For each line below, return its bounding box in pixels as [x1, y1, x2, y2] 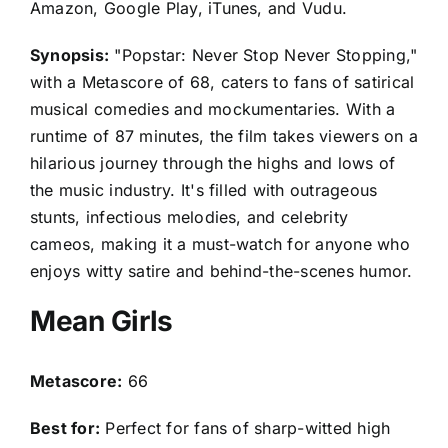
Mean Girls [30, 303, 173, 338]
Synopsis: [30, 44, 110, 65]
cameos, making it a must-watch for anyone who [30, 233, 410, 254]
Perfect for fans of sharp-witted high [100, 418, 391, 439]
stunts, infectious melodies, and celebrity [30, 206, 349, 227]
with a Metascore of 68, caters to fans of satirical [30, 71, 415, 92]
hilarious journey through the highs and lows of [30, 152, 396, 173]
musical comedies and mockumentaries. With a [30, 98, 396, 119]
